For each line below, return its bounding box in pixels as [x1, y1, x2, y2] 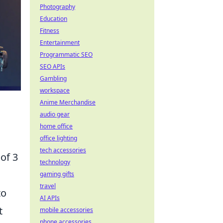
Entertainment [40, 38, 80, 47]
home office [40, 122, 73, 130]
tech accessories [40, 146, 86, 154]
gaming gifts [40, 170, 74, 178]
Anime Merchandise [40, 98, 96, 107]
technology [40, 158, 70, 166]
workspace [40, 86, 70, 95]
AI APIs [40, 194, 60, 202]
